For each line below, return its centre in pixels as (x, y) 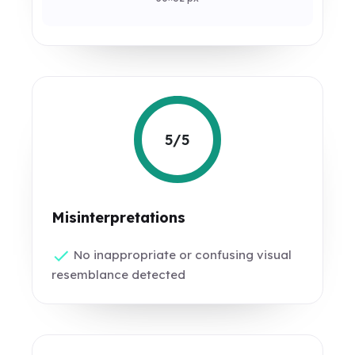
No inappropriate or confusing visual (181, 255)
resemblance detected (119, 275)
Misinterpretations (119, 218)
